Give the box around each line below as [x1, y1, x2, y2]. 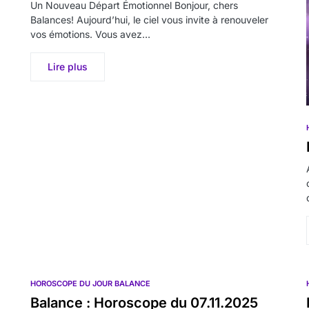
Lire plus [48, 61, 88, 72]
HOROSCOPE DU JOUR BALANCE [30, 279, 150, 289]
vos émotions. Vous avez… [30, 28, 150, 40]
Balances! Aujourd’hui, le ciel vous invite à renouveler [30, 14, 268, 26]
